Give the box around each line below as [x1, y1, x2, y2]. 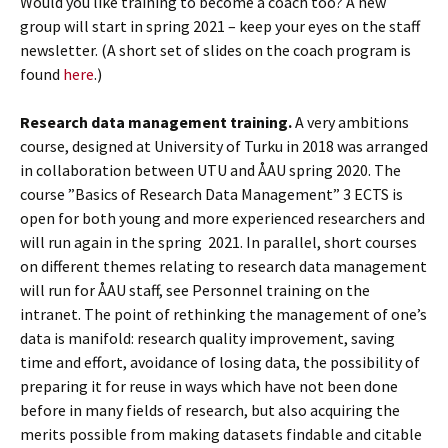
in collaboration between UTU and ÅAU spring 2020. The [20, 160, 401, 181]
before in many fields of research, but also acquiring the [20, 400, 400, 421]
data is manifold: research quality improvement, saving [20, 328, 395, 349]
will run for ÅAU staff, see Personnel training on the [20, 280, 370, 301]
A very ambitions [292, 112, 409, 133]
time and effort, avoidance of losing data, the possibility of [20, 352, 420, 373]
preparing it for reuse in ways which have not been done [20, 376, 398, 397]
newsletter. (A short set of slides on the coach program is [20, 40, 411, 61]
